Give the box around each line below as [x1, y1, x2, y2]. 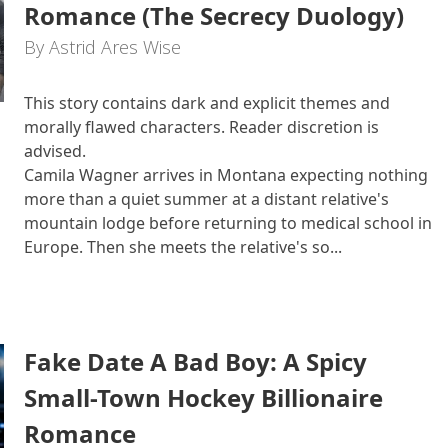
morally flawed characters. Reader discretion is [24, 116, 379, 138]
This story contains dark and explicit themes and [24, 92, 390, 114]
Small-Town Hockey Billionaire [24, 381, 383, 414]
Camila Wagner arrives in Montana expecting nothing [24, 164, 428, 186]
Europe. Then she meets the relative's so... [24, 236, 342, 258]
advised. [24, 140, 86, 162]
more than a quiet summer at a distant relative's [24, 188, 389, 210]
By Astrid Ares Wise [24, 35, 181, 59]
